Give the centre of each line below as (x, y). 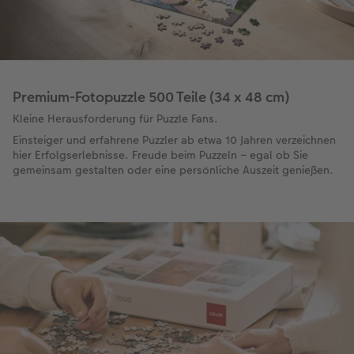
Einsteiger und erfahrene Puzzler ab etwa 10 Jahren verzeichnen (174, 140)
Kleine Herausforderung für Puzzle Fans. (115, 119)
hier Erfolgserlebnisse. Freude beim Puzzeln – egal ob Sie (160, 155)
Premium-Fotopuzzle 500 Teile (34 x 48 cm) (151, 97)
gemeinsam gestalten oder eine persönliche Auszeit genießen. (173, 170)
